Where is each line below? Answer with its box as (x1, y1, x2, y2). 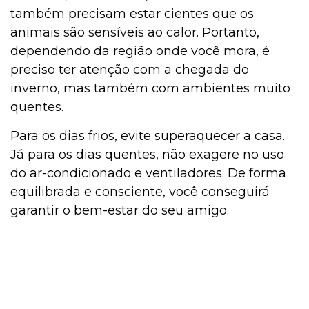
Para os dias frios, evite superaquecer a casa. (10, 128, 285, 144)
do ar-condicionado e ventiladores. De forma (10, 166, 286, 181)
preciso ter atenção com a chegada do (10, 62, 249, 78)
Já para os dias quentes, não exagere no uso (10, 147, 284, 163)
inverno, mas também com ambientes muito (10, 81, 290, 97)
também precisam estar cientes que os (10, 6, 254, 22)
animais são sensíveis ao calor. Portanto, (10, 25, 259, 41)
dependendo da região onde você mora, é (10, 43, 270, 59)
